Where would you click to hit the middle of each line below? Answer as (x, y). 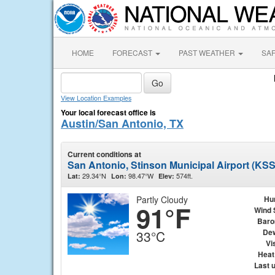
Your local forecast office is (108, 112)
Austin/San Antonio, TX (122, 123)
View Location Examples (96, 98)
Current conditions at (104, 154)
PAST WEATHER (208, 52)
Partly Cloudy (162, 199)
